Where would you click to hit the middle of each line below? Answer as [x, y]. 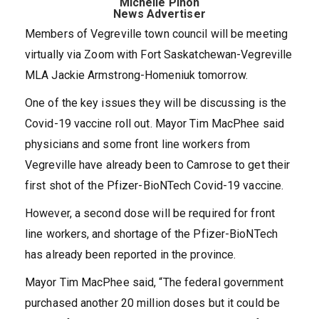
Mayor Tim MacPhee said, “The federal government [154, 282]
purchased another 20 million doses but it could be [153, 303]
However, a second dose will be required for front [150, 213]
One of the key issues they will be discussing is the [156, 103]
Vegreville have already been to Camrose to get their [158, 165]
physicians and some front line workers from [138, 144]
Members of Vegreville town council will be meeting [157, 34]
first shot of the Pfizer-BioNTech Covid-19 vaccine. [155, 185]
